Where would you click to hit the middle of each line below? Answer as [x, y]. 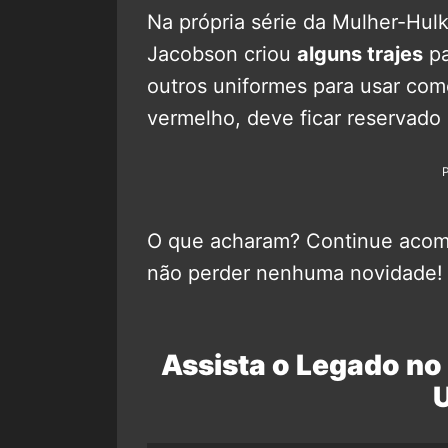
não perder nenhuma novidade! [295, 272]
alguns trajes [360, 53]
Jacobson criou [222, 53]
